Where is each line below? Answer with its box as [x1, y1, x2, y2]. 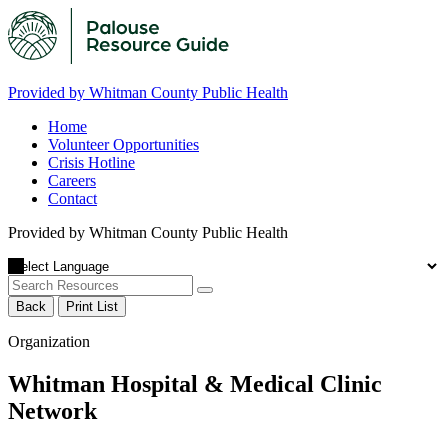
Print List [66, 299, 118, 314]
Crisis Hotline [48, 154, 135, 171]
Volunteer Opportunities [48, 136, 199, 153]
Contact [48, 190, 97, 207]
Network [8, 397, 97, 424]
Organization [8, 333, 90, 350]
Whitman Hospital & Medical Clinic [8, 370, 382, 397]
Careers [48, 172, 96, 189]
